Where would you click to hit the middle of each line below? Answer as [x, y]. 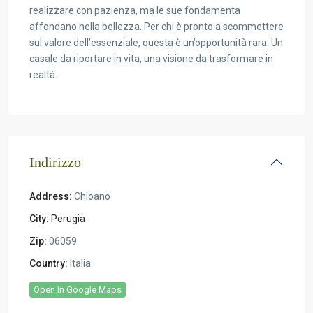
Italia [79, 263]
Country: [49, 263]
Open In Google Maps [78, 290]
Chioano [91, 196]
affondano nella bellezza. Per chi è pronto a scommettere [156, 27]
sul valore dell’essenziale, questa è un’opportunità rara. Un [156, 43]
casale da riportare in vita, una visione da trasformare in [151, 59]
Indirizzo [55, 162]
